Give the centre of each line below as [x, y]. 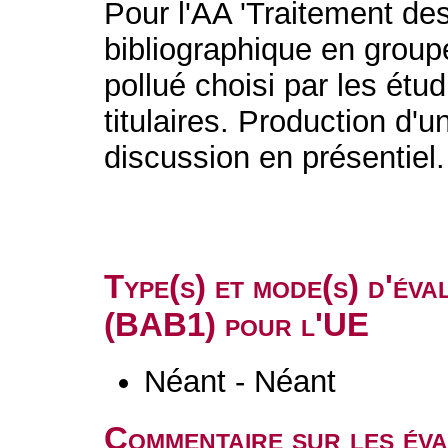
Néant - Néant [240, 381]
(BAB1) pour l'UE [237, 324]
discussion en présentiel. [275, 157]
